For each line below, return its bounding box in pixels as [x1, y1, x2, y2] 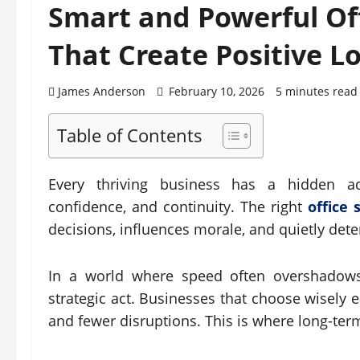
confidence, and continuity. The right [48, 197, 308, 216]
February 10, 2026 [166, 84, 268, 99]
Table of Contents [57, 123, 202, 147]
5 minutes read [276, 84, 358, 99]
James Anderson [58, 84, 145, 99]
